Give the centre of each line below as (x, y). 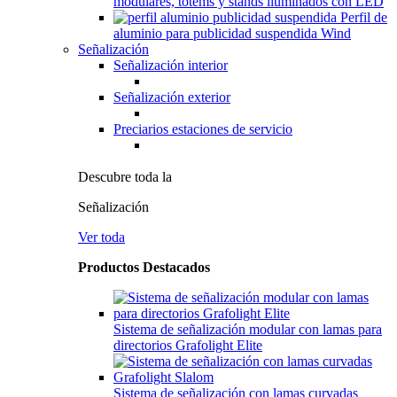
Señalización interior (171, 65)
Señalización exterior (172, 97)
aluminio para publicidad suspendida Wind (232, 33)
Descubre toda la (125, 177)
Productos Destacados (144, 267)
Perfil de (364, 17)
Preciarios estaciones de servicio (203, 129)
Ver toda (101, 237)
